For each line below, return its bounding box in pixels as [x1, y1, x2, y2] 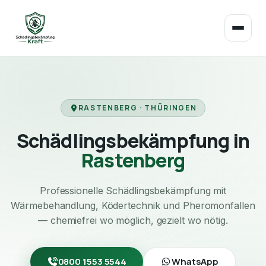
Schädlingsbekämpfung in [16, 128, 250, 154]
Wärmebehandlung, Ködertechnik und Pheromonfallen [11, 199, 255, 211]
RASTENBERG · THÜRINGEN [78, 103, 197, 113]
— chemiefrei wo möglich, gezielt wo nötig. [38, 214, 228, 226]
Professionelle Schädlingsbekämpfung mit [39, 185, 227, 197]
